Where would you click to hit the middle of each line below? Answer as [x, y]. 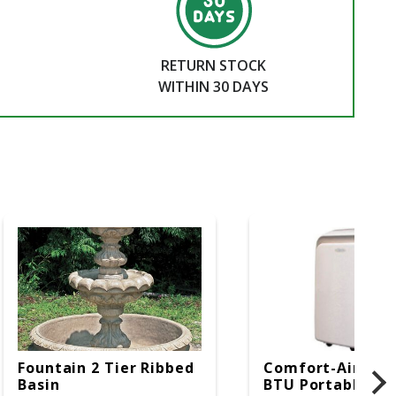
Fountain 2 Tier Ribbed [106, 368]
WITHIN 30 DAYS [214, 87]
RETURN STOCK [214, 66]
